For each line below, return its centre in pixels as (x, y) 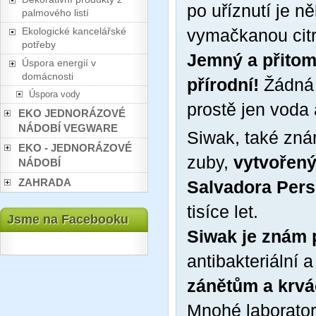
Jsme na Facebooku (68, 219)
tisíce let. (223, 212)
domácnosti (48, 76)
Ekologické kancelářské (74, 31)
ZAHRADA (45, 182)
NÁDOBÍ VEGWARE (68, 128)
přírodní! (223, 85)
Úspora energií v (59, 63)
